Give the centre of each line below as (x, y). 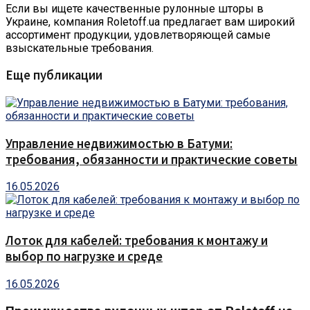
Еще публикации (54, 75)
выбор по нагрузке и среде (84, 257)
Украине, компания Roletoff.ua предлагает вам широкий (150, 21)
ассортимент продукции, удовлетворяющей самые (138, 35)
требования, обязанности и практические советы (152, 159)
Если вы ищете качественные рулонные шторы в (135, 8)
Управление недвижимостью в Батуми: (119, 143)
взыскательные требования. (80, 48)
